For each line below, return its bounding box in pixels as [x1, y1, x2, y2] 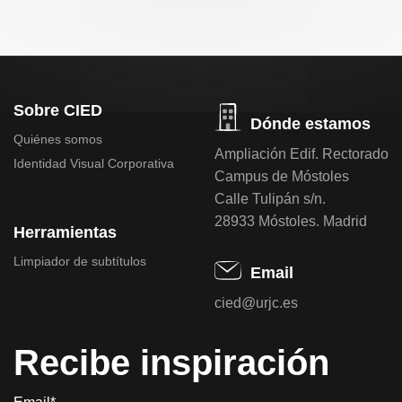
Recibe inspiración [13, 343, 329, 383]
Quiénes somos [13, 132, 102, 147]
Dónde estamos [250, 115, 371, 134]
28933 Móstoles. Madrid [214, 214, 367, 230]
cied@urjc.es [214, 295, 298, 311]
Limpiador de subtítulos [13, 254, 146, 269]
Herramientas [13, 223, 117, 242]
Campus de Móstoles [214, 169, 349, 185]
